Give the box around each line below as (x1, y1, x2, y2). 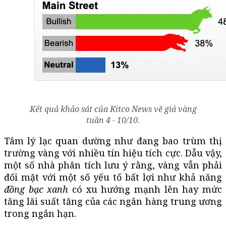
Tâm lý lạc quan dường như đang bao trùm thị (4, 134, 222, 147)
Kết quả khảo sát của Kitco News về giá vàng (29, 103, 197, 115)
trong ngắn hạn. (4, 207, 76, 219)
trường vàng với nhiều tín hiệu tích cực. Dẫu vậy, (4, 146, 222, 159)
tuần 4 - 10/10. (86, 114, 140, 126)
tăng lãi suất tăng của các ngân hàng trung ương (4, 195, 222, 207)
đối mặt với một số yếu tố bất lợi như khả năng (4, 171, 222, 183)
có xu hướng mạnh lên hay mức (68, 183, 222, 195)
